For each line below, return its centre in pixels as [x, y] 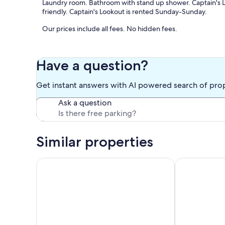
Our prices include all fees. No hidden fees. [110, 29]
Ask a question [85, 103]
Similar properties [95, 142]
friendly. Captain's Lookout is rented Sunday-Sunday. [125, 12]
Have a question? [92, 66]
